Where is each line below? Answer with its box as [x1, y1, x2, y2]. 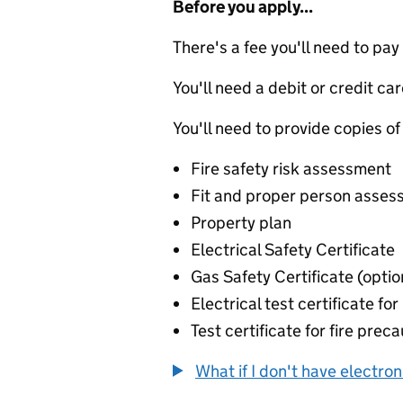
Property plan [191, 212, 291, 233]
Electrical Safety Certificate [191, 239, 395, 260]
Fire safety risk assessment [191, 158, 391, 179]
